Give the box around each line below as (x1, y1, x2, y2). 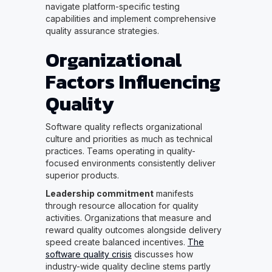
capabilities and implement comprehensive (45, 13, 216, 24)
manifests (153, 188, 194, 199)
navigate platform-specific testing (45, 1, 180, 12)
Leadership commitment (45, 188, 154, 199)
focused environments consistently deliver (45, 158, 216, 169)
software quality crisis (45, 249, 132, 260)
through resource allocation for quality (45, 200, 199, 211)
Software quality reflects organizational (45, 121, 202, 132)
